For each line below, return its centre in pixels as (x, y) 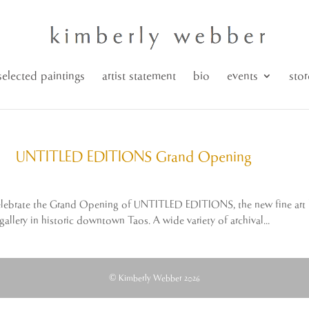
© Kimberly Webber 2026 (154, 278)
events (242, 76)
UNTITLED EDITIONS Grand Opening (134, 157)
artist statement (139, 76)
